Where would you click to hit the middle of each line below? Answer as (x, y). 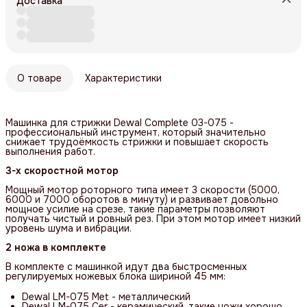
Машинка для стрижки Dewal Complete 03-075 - (120, 122)
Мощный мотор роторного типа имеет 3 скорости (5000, (143, 189)
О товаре (39, 78)
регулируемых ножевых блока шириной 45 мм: (115, 276)
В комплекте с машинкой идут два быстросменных (126, 266)
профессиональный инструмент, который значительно (136, 132)
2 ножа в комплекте (56, 247)
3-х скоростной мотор (62, 170)
